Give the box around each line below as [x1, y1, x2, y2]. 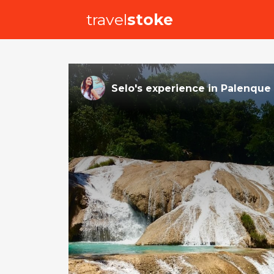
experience [146, 82, 205, 94]
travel [86, 10, 127, 29]
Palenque [221, 82, 271, 94]
